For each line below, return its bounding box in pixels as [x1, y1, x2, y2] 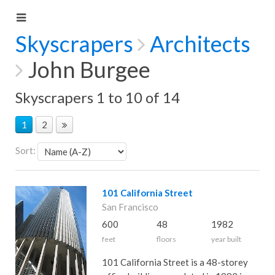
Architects [150, 30, 250, 57]
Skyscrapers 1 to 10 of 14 [15, 88, 180, 106]
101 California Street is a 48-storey [101, 257, 248, 268]
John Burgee [23, 56, 150, 83]
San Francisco [101, 201, 158, 212]
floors [156, 234, 176, 244]
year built [211, 234, 241, 244]
